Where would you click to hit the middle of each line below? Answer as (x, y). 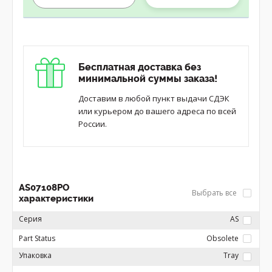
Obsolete (223, 238)
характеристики (56, 199)
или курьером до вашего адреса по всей (157, 111)
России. (93, 124)
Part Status (37, 238)
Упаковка (35, 255)
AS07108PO (44, 188)
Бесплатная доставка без (140, 67)
